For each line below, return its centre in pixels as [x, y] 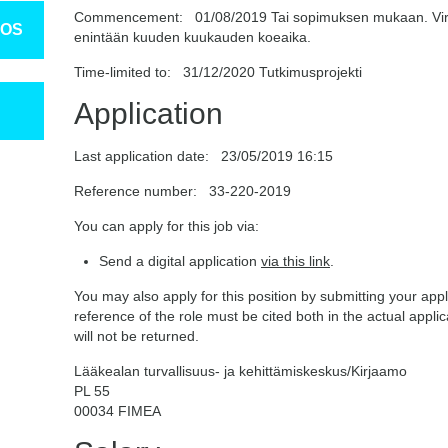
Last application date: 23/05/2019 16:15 [203, 156]
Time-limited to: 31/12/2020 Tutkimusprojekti [218, 72]
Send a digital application [180, 261]
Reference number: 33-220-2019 [182, 191]
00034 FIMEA [117, 411]
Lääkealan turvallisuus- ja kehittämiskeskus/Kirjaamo [240, 371]
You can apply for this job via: [166, 226]
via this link [295, 261]
